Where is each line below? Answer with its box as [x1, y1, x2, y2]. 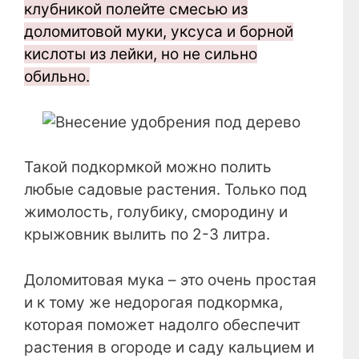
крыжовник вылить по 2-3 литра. [24, 225, 270, 244]
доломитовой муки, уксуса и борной [24, 22, 293, 42]
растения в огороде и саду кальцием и [24, 337, 314, 357]
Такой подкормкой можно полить [24, 158, 272, 177]
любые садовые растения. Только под [24, 180, 307, 200]
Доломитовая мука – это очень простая [24, 270, 317, 289]
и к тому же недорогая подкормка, [24, 292, 283, 312]
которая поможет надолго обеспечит [24, 315, 301, 334]
